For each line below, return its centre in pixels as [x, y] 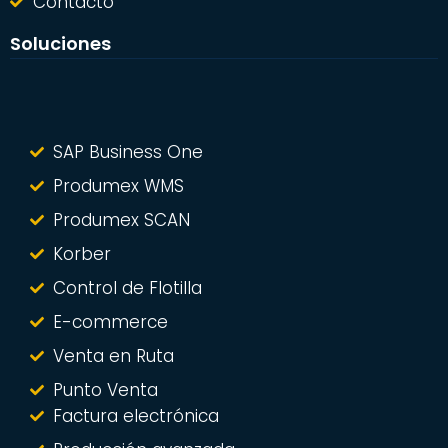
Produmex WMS [118, 185]
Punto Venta [105, 389]
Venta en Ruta [113, 355]
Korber [81, 253]
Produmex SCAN [121, 219]
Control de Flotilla [127, 287]
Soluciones [60, 43]
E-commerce [110, 321]
